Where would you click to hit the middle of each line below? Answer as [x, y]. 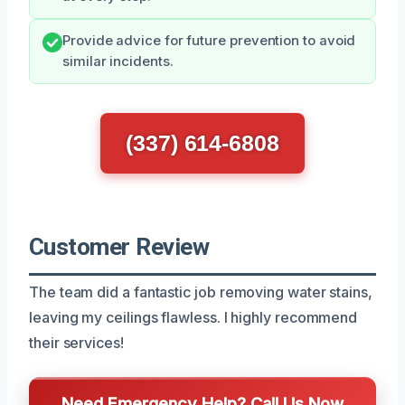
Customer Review [119, 246]
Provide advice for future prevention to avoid [209, 40]
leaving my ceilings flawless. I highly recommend [193, 317]
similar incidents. [118, 61]
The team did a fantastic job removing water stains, [201, 292]
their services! [76, 342]
